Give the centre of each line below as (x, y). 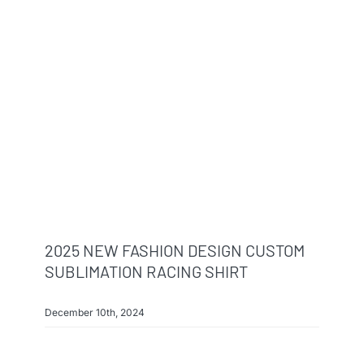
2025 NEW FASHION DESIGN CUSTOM (174, 251)
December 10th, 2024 (94, 313)
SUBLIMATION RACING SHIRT (146, 272)
